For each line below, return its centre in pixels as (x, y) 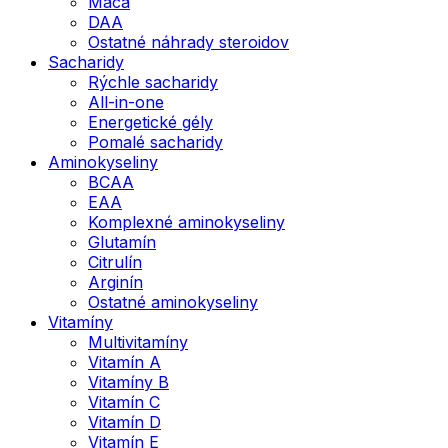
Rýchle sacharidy (153, 81)
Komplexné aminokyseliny (186, 221)
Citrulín (115, 261)
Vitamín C (124, 401)
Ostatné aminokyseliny (173, 301)
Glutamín (122, 241)
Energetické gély (150, 121)
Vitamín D (124, 421)
